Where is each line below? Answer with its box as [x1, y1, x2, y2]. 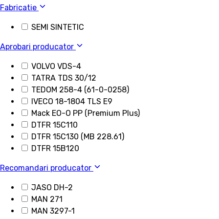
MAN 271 [31, 195, 63, 204]
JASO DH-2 [31, 183, 73, 193]
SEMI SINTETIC [31, 22, 84, 32]
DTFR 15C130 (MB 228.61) [31, 132, 124, 142]
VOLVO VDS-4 [31, 62, 81, 71]
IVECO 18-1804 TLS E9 [31, 97, 112, 107]
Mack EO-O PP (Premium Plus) [31, 109, 140, 118]
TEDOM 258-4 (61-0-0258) [31, 85, 129, 95]
